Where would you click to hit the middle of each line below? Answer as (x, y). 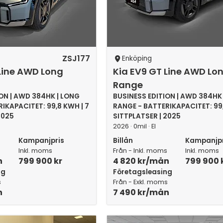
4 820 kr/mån (141, 161)
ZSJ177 (76, 58)
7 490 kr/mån (141, 192)
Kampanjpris (41, 141)
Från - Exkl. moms (141, 182)
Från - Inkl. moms (140, 151)
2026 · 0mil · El (135, 126)
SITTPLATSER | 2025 (147, 116)
